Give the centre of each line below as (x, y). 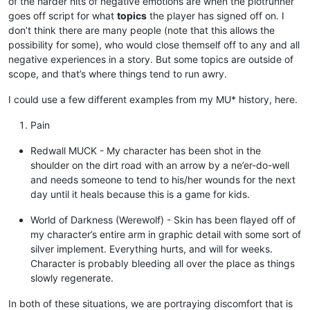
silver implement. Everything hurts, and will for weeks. (152, 248)
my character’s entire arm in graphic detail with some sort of (166, 234)
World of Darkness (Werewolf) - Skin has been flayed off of (163, 219)
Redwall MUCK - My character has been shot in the (146, 150)
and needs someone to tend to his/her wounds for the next (163, 179)
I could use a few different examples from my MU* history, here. (153, 99)
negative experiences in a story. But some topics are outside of (151, 59)
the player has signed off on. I (216, 15)
